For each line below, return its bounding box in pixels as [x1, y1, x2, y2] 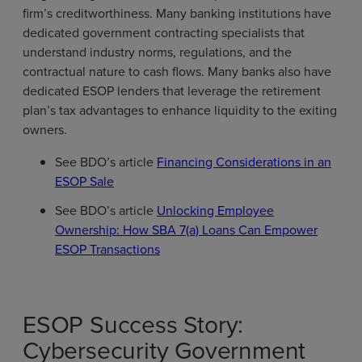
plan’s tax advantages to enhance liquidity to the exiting [23, 100, 337, 119]
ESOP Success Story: [23, 306, 244, 341]
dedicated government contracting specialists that [23, 23, 305, 41]
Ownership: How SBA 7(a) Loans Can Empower [55, 220, 318, 238]
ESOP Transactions [55, 239, 160, 258]
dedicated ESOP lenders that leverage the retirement [23, 81, 321, 99]
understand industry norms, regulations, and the [23, 42, 292, 61]
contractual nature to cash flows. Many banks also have [23, 61, 331, 80]
